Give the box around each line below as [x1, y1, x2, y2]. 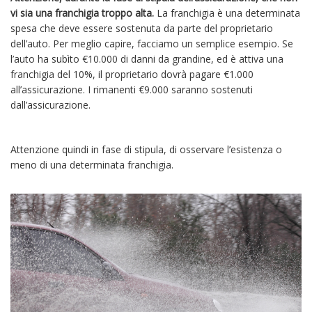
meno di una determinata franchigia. [10, 158, 173, 172]
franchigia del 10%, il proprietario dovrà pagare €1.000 [10, 68, 253, 81]
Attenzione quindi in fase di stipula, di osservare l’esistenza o [10, 143, 282, 157]
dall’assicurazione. [10, 98, 93, 112]
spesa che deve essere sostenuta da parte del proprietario [10, 22, 273, 36]
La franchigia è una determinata [154, 6, 300, 20]
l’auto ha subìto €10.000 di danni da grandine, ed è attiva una [10, 52, 283, 66]
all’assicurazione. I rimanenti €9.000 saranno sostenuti [10, 83, 253, 97]
